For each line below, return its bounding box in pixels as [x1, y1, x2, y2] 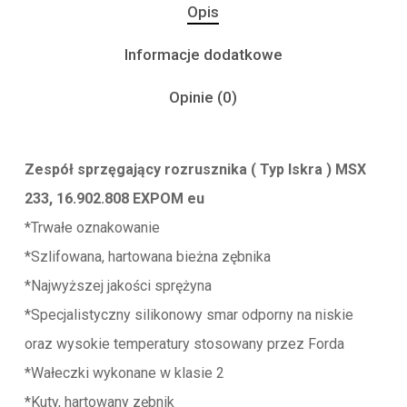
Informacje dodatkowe [124, 45, 283, 65]
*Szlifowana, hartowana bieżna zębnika [24, 248, 271, 266]
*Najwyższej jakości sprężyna [24, 277, 212, 295]
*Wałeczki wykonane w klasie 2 [24, 364, 224, 382]
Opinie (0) [169, 88, 238, 107]
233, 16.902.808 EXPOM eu [24, 190, 204, 208]
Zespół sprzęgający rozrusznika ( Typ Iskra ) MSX [24, 161, 366, 179]
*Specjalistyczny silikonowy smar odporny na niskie [24, 306, 353, 324]
